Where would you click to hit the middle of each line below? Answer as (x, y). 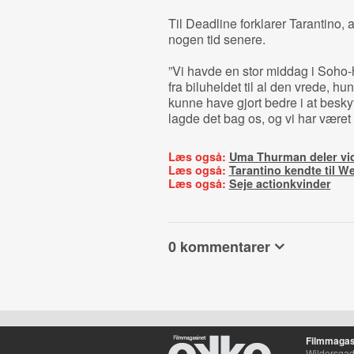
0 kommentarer (219, 247)
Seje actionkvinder (280, 183)
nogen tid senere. (217, 39)
